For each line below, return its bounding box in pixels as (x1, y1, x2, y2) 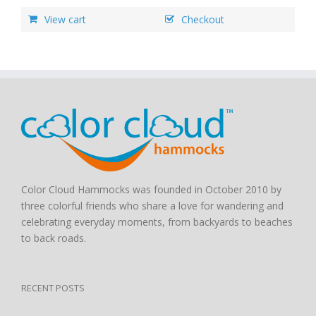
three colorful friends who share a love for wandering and (21, 199, 284, 213)
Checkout (181, 13, 224, 27)
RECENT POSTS (21, 281, 85, 295)
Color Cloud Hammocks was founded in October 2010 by (21, 183, 281, 197)
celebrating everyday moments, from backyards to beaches (21, 215, 293, 229)
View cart (44, 13, 86, 27)
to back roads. (21, 231, 86, 245)
